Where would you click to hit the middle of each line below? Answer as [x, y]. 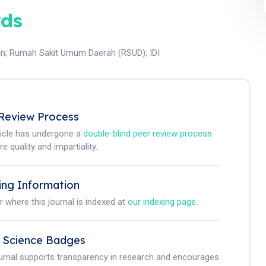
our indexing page [162, 202]
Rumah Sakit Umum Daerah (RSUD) [78, 53]
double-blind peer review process [148, 134]
